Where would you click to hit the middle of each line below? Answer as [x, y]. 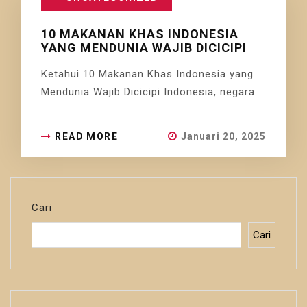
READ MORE [87, 136]
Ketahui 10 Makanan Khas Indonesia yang [147, 74]
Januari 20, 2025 [223, 136]
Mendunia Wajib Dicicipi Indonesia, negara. [149, 91]
